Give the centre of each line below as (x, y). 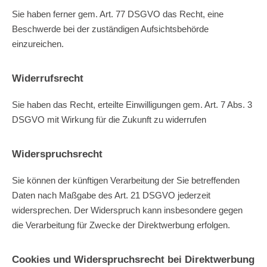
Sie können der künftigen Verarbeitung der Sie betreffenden (126, 180)
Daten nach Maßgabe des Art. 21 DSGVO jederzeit (111, 195)
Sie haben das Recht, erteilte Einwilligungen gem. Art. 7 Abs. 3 (132, 104)
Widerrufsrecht (48, 78)
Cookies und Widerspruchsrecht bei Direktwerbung (133, 259)
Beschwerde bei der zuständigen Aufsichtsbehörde (110, 29)
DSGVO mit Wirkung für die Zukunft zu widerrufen (109, 119)
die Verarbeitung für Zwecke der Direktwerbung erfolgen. (121, 225)
